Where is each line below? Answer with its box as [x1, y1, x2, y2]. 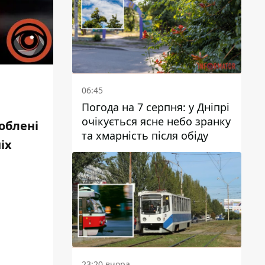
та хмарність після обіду [82, 128, 208, 143]
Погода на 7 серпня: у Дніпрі [82, 99, 230, 114]
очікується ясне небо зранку [82, 114, 231, 128]
